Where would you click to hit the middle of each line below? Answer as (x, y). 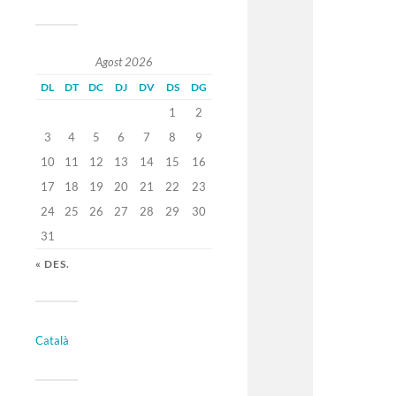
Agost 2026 (124, 62)
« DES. (53, 264)
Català (52, 341)
